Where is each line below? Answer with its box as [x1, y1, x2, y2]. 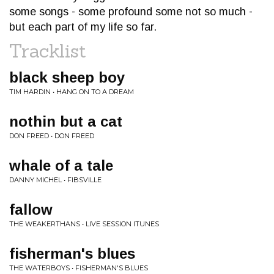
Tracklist [9, 39, 86, 62]
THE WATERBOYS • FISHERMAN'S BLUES [9, 264, 148, 272]
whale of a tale [9, 157, 113, 174]
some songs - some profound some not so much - [9, 6, 253, 18]
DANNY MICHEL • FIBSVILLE [9, 176, 102, 184]
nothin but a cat [9, 113, 122, 130]
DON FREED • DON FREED [9, 131, 94, 140]
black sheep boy [9, 69, 125, 86]
